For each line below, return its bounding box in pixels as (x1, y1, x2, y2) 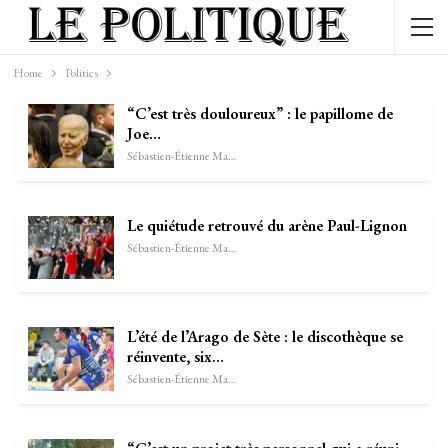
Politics (64, 65, 98, 81)
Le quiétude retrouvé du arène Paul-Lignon (127, 214, 407, 236)
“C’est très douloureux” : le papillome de (127, 103, 393, 124)
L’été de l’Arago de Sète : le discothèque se (127, 326, 403, 348)
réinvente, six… (127, 346, 224, 368)
